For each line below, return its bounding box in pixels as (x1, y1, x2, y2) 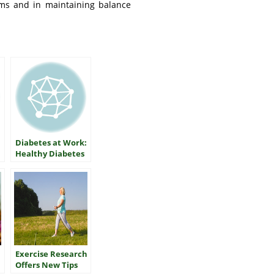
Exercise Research (15, 248, 87, 259)
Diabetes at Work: (15, 137, 87, 148)
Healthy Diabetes (15, 148, 84, 159)
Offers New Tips (15, 259, 78, 270)
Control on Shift (15, 159, 78, 170)
